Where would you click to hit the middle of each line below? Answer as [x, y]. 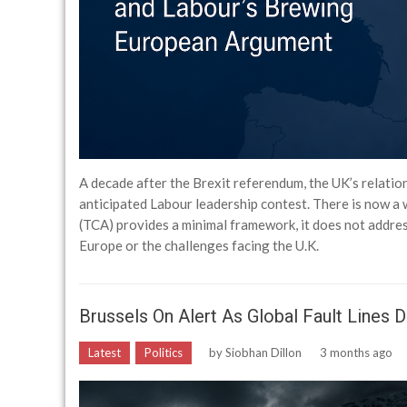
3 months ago [356, 353]
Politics [164, 353]
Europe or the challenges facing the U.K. [199, 246]
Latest [104, 353]
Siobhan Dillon [263, 353]
